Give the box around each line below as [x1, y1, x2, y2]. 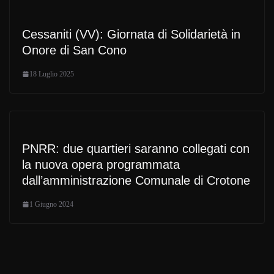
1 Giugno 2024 [29, 199, 73, 209]
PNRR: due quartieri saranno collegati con [22, 141, 250, 155]
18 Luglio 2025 [29, 69, 74, 78]
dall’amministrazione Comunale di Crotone [22, 173, 250, 187]
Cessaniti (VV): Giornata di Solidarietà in [22, 27, 240, 41]
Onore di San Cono [22, 43, 127, 57]
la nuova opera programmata [22, 157, 180, 171]
